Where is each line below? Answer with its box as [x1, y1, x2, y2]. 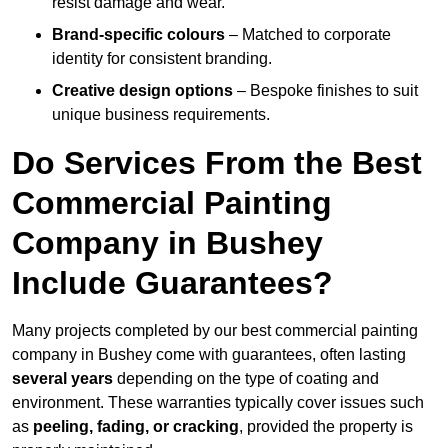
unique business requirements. [52, 106, 270, 124]
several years [12, 370, 113, 388]
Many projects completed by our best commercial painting [12, 322, 418, 340]
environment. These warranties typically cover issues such [12, 394, 424, 412]
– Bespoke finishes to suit [233, 82, 418, 100]
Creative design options [52, 82, 233, 100]
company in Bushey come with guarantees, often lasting [12, 346, 406, 364]
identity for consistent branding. [52, 50, 272, 68]
